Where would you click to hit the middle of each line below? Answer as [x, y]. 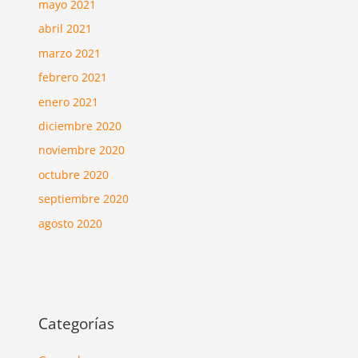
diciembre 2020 [80, 126]
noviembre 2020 [82, 150]
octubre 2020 [74, 174]
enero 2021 [69, 101]
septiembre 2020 [84, 199]
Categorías [77, 323]
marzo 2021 [70, 53]
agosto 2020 [71, 223]
